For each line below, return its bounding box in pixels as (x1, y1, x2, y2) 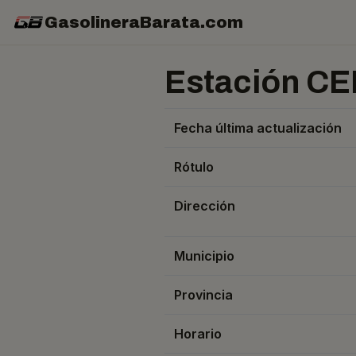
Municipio (174, 248, 234, 264)
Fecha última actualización (174, 120, 342, 136)
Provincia (174, 287, 233, 303)
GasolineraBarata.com (44, 14, 243, 31)
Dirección (174, 198, 235, 214)
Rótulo (174, 159, 214, 175)
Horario (174, 326, 222, 342)
